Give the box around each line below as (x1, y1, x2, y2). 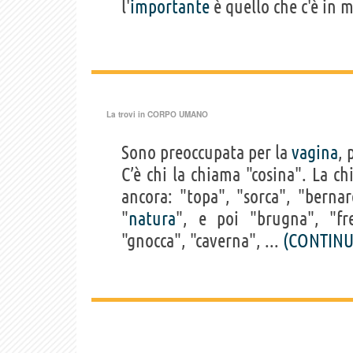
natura (128, 207, 176, 229)
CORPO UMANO (147, 108, 208, 120)
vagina (292, 141, 338, 163)
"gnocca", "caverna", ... (121, 229, 283, 251)
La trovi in (106, 108, 147, 120)
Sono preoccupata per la (121, 141, 292, 163)
